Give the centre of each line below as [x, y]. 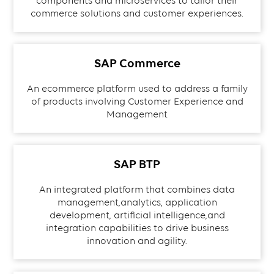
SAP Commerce [137, 63]
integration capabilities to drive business [137, 228]
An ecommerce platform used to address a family [137, 89]
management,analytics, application [137, 202]
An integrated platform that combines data [137, 190]
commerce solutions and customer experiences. [137, 13]
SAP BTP [137, 164]
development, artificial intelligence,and [137, 215]
